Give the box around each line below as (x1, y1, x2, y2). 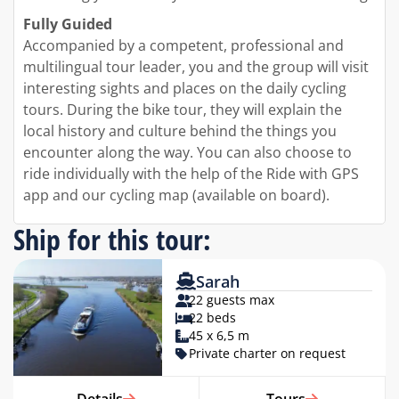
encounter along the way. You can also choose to (23, 142, 352, 163)
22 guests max (189, 291, 275, 309)
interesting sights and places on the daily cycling (23, 78, 346, 99)
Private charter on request (189, 345, 346, 362)
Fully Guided (23, 14, 112, 35)
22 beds (189, 309, 237, 327)
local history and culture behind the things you (23, 121, 337, 142)
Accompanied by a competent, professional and (23, 36, 344, 56)
